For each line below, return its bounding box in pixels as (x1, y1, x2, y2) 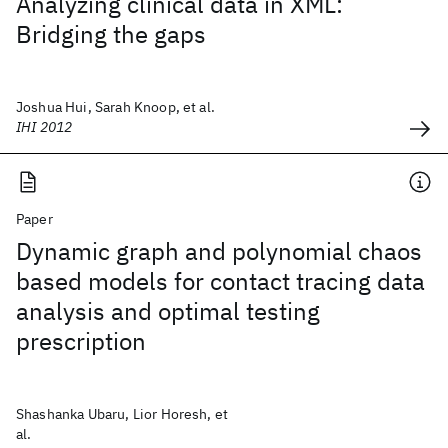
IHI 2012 (16, 118, 73, 136)
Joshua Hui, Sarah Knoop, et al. (16, 98, 215, 116)
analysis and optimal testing (16, 295, 320, 327)
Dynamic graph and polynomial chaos (16, 235, 422, 267)
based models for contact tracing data (16, 265, 425, 297)
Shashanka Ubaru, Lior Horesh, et (16, 405, 229, 423)
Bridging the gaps (16, 18, 206, 50)
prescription (16, 325, 146, 357)
